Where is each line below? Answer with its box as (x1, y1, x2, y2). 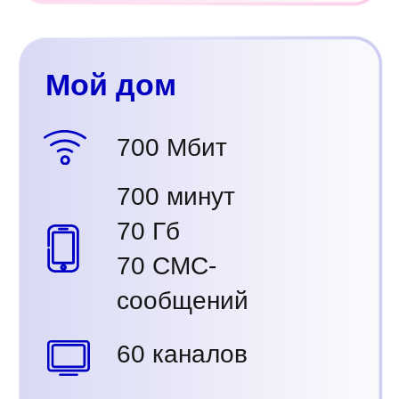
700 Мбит (117, 134, 227, 161)
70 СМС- (117, 252, 216, 280)
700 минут (117, 183, 235, 210)
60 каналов (117, 340, 248, 368)
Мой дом (45, 68, 176, 102)
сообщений (117, 287, 248, 314)
